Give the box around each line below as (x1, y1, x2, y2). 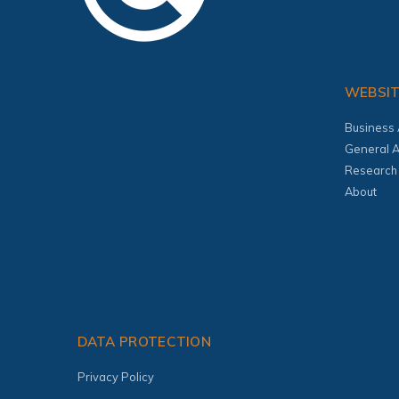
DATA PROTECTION (77, 333, 212, 351)
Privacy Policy (77, 370, 154, 385)
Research (344, 162, 397, 177)
